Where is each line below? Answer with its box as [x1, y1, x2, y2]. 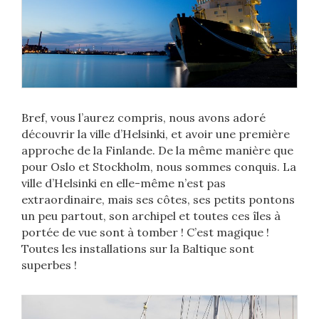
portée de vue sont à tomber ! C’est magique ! [21, 225, 269, 240]
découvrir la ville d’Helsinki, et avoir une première [21, 127, 290, 142]
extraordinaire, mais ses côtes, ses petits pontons [21, 192, 295, 207]
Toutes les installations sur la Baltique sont [21, 241, 254, 256]
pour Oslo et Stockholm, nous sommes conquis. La [21, 159, 296, 174]
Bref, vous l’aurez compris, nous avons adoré [21, 110, 266, 125]
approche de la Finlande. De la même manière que [21, 143, 293, 158]
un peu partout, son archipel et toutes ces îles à [21, 209, 281, 224]
